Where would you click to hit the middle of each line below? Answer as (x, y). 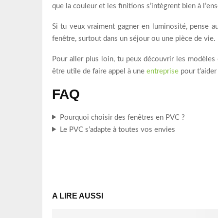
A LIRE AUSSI (78, 196)
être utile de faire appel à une (99, 71)
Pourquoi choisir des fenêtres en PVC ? (122, 117)
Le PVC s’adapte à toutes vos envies (117, 129)
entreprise (163, 71)
